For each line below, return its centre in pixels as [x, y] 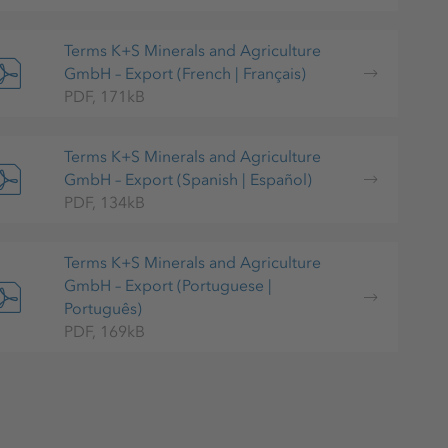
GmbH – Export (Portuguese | [168, 285]
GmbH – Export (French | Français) [185, 73]
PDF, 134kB [105, 202]
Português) [103, 308]
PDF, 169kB [105, 331]
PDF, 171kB [105, 96]
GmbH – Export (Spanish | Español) [188, 179]
